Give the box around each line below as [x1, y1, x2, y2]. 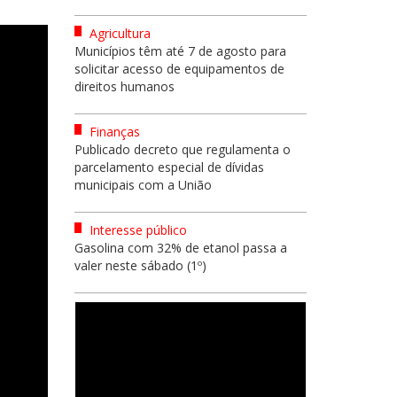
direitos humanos [74, 78, 175, 95]
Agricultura [85, 25, 151, 42]
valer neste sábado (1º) [74, 257, 206, 274]
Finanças [85, 123, 140, 140]
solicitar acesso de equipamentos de [74, 60, 284, 77]
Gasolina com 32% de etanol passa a [74, 239, 287, 256]
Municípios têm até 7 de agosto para [74, 43, 286, 59]
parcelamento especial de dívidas [74, 159, 264, 175]
